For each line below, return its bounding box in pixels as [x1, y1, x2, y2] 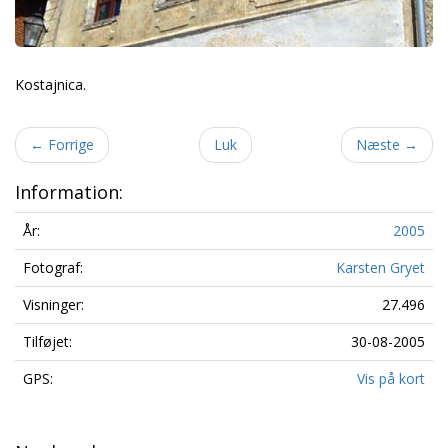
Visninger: [23, 294, 84, 314]
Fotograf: [23, 257, 83, 277]
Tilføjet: [23, 331, 72, 351]
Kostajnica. [15, 74, 86, 94]
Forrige [44, 134, 94, 154]
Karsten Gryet [336, 257, 425, 277]
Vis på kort [357, 368, 425, 388]
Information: [15, 179, 123, 204]
